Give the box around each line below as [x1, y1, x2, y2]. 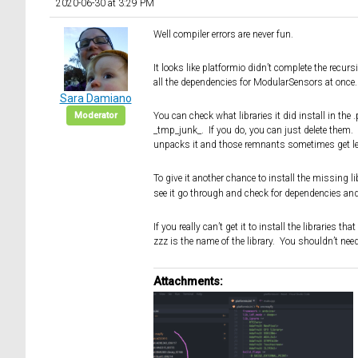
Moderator [74, 110, 117, 121]
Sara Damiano [59, 92, 132, 105]
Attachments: [153, 275, 223, 289]
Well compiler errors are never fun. [153, 29, 293, 41]
